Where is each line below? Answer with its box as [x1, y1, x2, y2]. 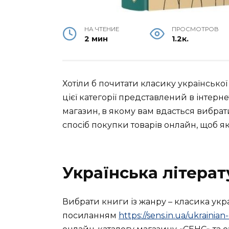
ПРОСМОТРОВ [172, 25, 219, 33]
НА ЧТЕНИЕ [84, 25, 120, 33]
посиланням [62, 210, 119, 220]
